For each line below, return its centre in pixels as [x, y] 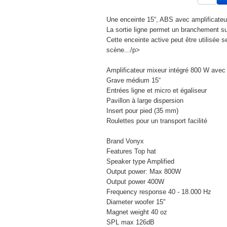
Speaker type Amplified [140, 161]
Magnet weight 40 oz [137, 212]
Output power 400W [135, 182]
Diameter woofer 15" [136, 202]
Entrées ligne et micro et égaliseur [157, 90]
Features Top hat [131, 151]
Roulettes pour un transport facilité [157, 121]
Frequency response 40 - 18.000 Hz [159, 192]
